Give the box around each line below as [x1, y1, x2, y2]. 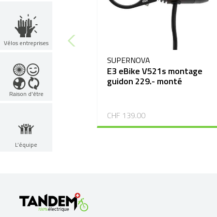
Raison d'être [9, 89, 44, 98]
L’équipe [15, 139, 37, 149]
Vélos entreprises [4, 38, 48, 47]
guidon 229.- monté [107, 74, 183, 88]
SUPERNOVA [107, 54, 151, 66]
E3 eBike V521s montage [107, 64, 203, 77]
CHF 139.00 [107, 109, 146, 122]
